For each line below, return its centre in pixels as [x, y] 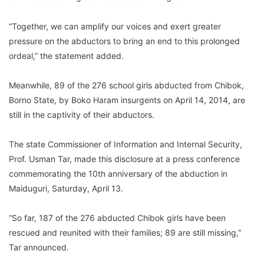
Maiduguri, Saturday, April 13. [66, 188]
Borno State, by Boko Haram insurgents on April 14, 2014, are [127, 100]
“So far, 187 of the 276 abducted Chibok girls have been [117, 217]
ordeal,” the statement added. [66, 55]
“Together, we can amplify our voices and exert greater [115, 26]
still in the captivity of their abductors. [82, 114]
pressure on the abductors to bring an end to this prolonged [124, 41]
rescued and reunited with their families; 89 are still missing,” [125, 232]
